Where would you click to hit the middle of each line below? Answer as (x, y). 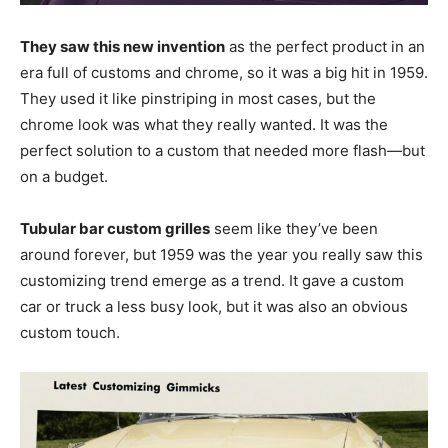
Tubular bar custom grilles (115, 228)
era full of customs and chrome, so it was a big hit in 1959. (224, 72)
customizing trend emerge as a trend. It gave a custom (212, 280)
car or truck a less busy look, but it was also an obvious (214, 306)
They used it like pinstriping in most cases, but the (198, 98)
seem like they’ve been (294, 228)
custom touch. (70, 332)
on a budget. (64, 176)
